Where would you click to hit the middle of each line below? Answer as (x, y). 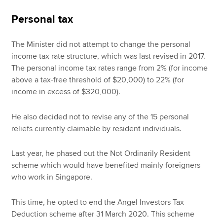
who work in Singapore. (52, 177)
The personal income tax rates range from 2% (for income (110, 68)
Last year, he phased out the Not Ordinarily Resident (101, 154)
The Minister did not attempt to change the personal (101, 44)
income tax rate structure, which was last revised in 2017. (109, 56)
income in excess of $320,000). (66, 92)
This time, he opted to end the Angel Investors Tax (98, 202)
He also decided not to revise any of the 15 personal (100, 117)
